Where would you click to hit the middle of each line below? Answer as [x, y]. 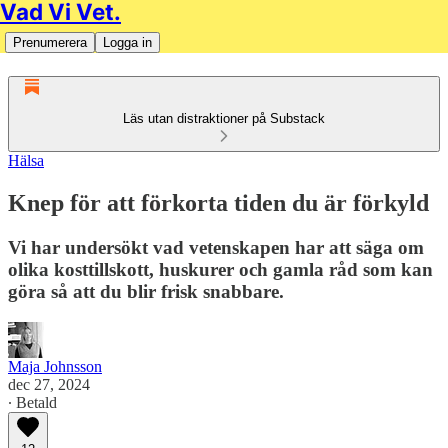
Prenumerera [50, 42]
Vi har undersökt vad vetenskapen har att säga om [216, 247]
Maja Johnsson [55, 366]
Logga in [127, 42]
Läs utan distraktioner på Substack [224, 118]
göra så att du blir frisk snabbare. [146, 291]
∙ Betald [32, 402]
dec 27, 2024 [49, 384]
